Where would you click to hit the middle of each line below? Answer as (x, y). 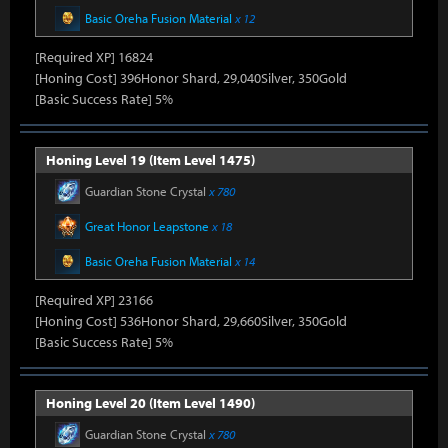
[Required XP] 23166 (94, 300)
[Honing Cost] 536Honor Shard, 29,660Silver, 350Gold (191, 321)
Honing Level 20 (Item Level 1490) (150, 403)
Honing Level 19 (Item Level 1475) (150, 160)
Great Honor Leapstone (148, 226)
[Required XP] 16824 (94, 57)
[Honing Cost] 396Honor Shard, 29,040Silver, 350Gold (191, 78)
